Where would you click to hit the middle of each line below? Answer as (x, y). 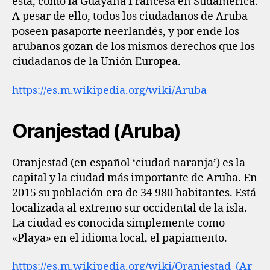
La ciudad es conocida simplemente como (118, 223)
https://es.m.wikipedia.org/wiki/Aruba (109, 90)
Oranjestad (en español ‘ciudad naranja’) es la (129, 163)
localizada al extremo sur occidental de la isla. (130, 208)
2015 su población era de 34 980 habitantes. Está (134, 193)
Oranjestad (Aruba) (97, 131)
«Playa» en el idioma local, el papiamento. (120, 238)
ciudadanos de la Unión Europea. (96, 62)
